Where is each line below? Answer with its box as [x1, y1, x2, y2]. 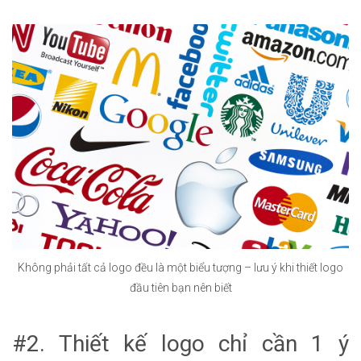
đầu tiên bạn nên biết [129, 281, 232, 295]
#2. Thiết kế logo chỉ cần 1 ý [12, 330, 349, 357]
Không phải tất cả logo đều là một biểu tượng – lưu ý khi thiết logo [18, 261, 343, 275]
